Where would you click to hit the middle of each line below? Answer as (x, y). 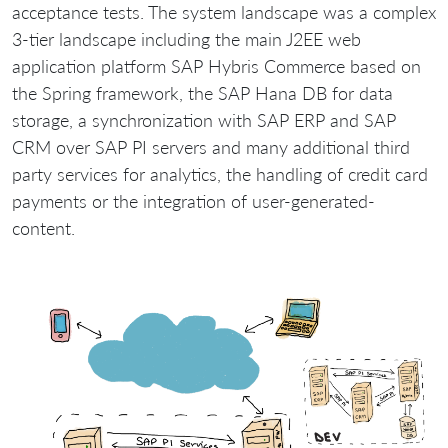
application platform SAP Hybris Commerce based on (216, 65)
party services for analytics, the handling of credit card (220, 173)
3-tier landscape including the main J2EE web (186, 38)
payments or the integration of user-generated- (193, 200)
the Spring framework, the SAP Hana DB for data (202, 92)
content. (43, 227)
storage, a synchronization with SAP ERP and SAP (204, 119)
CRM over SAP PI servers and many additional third (211, 146)
